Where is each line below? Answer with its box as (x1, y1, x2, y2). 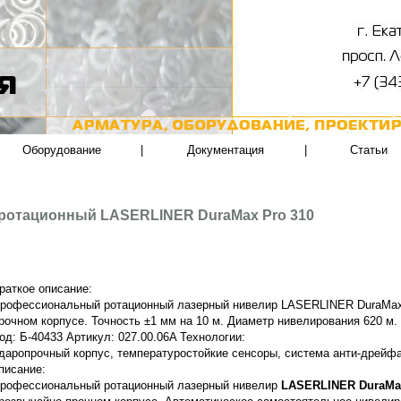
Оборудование (21, 143, 101, 157)
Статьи (350, 143, 388, 157)
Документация (187, 143, 264, 157)
